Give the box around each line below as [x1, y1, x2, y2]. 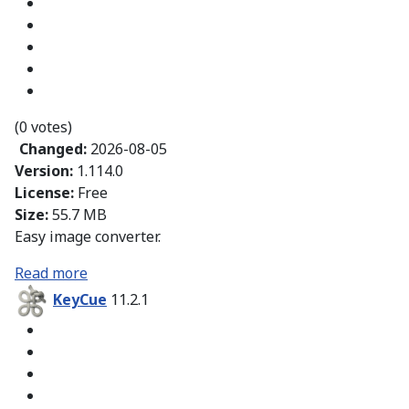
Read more [15, 263, 88, 284]
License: [15, 183, 78, 204]
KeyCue [53, 289, 107, 310]
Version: [15, 161, 77, 182]
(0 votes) [15, 117, 72, 138]
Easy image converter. [15, 226, 161, 247]
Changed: [19, 139, 90, 160]
